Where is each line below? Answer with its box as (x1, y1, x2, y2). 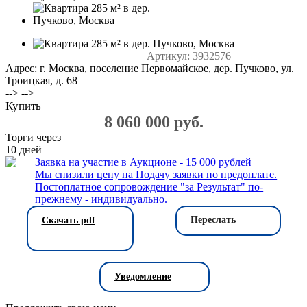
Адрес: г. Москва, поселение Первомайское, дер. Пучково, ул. (5, 62, 294, 74)
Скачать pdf (41, 214, 95, 225)
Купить (5, 99, 41, 112)
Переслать (190, 214, 236, 225)
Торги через (5, 131, 61, 143)
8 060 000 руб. (103, 112, 204, 131)
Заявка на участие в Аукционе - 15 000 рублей (35, 156, 252, 168)
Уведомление (114, 271, 171, 282)
